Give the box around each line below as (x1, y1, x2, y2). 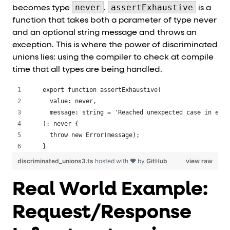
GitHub (146, 157, 167, 165)
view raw (186, 157, 213, 165)
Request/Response (12, 203, 191, 223)
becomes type (12, 4, 72, 13)
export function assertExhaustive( (43, 86, 161, 94)
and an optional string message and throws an (12, 29, 197, 37)
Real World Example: (12, 180, 208, 200)
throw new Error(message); (43, 131, 140, 139)
